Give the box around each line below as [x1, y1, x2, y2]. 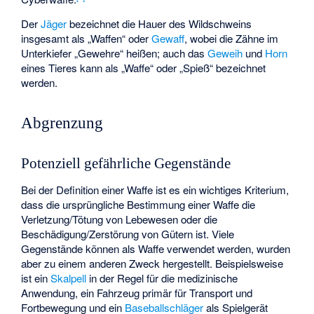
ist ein [21, 270, 51, 285]
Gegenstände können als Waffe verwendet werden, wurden [21, 240, 291, 256]
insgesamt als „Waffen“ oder [21, 30, 152, 46]
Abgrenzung [21, 114, 104, 132]
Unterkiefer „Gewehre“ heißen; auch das [21, 45, 208, 60]
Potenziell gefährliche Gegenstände [21, 155, 231, 171]
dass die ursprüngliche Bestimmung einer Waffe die [21, 196, 256, 212]
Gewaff [151, 30, 185, 46]
